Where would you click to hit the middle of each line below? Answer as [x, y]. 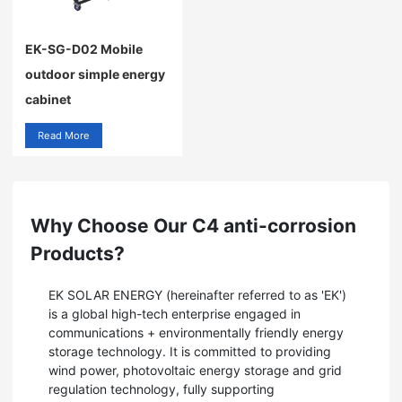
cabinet [48, 99]
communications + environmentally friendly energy [196, 332]
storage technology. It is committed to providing [190, 351]
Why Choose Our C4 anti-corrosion [193, 226]
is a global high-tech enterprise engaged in [175, 314]
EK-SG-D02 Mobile [84, 49]
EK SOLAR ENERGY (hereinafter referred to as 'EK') [197, 295]
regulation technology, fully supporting [162, 389]
